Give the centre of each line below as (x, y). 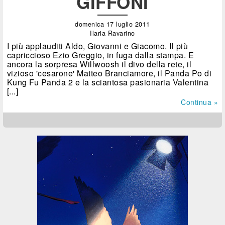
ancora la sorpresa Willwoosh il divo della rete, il (99, 64)
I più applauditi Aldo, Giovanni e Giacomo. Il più (97, 46)
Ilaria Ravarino (113, 33)
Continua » (199, 102)
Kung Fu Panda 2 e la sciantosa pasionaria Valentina (108, 82)
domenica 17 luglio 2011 (113, 24)
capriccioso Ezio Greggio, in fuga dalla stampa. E (100, 55)
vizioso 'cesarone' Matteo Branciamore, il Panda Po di (109, 73)
